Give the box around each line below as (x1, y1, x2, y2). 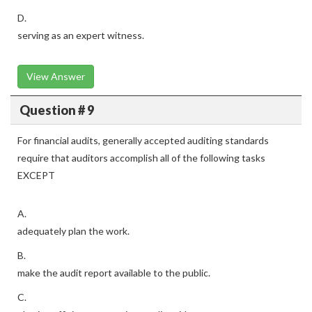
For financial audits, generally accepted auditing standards (17, 134, 269, 146)
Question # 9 (19, 102, 94, 118)
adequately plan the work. (17, 225, 130, 237)
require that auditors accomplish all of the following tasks (17, 152, 265, 164)
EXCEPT (17, 169, 55, 181)
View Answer (26, 70, 85, 82)
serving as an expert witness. (17, 29, 144, 41)
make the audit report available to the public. (17, 267, 210, 279)
